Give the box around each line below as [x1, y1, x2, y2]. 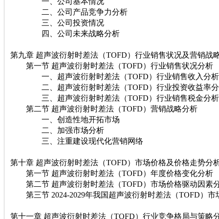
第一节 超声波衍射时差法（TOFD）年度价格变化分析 [10, 169, 213, 177]
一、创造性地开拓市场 [10, 115, 120, 124]
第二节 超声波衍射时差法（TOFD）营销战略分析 [10, 104, 197, 113]
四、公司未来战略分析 [10, 29, 120, 38]
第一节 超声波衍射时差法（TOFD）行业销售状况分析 [10, 61, 213, 70]
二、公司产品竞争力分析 [10, 7, 128, 16]
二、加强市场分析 [10, 126, 104, 134]
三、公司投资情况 [10, 18, 104, 27]
